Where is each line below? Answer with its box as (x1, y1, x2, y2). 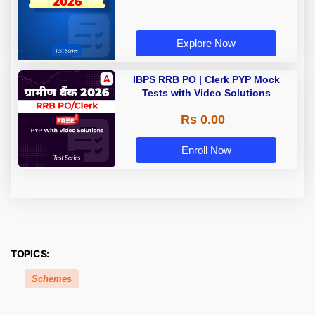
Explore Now (176, 37, 236, 50)
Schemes (32, 274, 72, 285)
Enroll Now (181, 144, 231, 157)
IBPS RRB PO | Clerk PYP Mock (132, 74, 280, 86)
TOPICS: (11, 247, 50, 260)
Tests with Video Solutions (141, 87, 271, 99)
